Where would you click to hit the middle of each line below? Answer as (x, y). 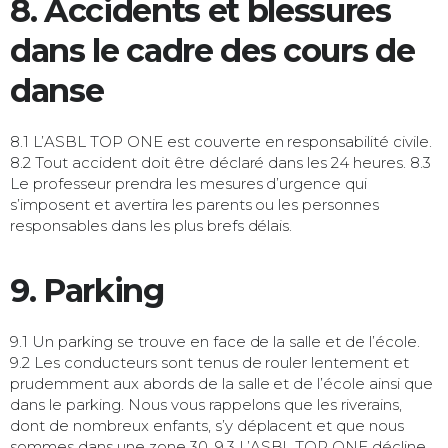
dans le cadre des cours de (212, 50)
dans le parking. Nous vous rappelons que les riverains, (206, 404)
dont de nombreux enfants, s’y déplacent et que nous (207, 425)
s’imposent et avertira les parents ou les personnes (195, 204)
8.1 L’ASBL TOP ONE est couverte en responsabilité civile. (221, 141)
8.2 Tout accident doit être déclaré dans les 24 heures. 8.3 (221, 162)
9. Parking (87, 290)
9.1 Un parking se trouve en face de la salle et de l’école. (215, 341)
